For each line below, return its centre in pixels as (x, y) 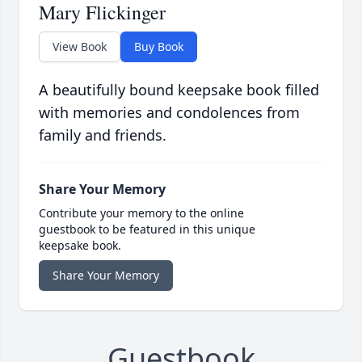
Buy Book (159, 47)
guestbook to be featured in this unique (147, 229)
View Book (80, 47)
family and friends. (103, 135)
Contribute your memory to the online (141, 213)
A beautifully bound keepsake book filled (179, 90)
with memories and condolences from (169, 113)
